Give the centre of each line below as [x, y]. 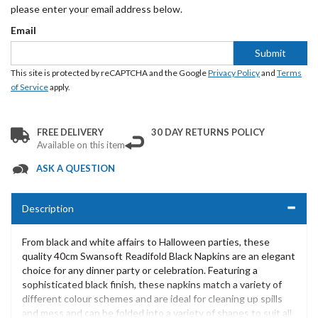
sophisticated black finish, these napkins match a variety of [152, 284]
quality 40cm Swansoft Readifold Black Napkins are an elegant [159, 256]
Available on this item [81, 145]
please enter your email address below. [97, 9]
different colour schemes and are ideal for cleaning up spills [152, 298]
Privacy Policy [234, 73]
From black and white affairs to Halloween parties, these [146, 242]
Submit [270, 53]
